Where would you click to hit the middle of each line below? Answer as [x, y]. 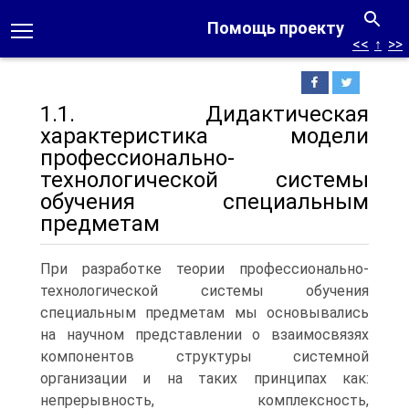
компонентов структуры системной [204, 357]
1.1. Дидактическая [204, 114]
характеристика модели [204, 136]
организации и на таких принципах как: [204, 378]
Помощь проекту [276, 28]
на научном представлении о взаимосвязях [204, 335]
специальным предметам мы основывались [204, 313]
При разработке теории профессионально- [204, 269]
